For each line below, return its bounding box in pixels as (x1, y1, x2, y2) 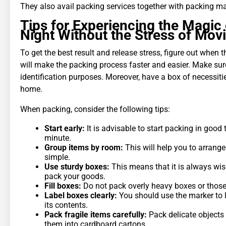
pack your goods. (44, 171, 105, 181)
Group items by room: (44, 142, 123, 152)
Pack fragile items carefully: (44, 209, 147, 219)
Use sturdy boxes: (44, 161, 109, 172)
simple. (44, 152, 70, 162)
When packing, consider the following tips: (20, 104, 170, 114)
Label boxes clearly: (44, 190, 117, 200)
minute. (44, 133, 71, 143)
